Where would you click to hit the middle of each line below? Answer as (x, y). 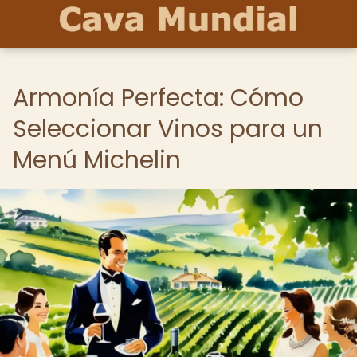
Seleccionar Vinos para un (168, 129)
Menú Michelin (97, 160)
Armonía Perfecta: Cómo (158, 98)
